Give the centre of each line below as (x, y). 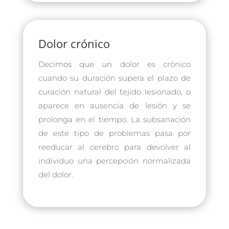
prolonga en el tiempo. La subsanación (114, 119)
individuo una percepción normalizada (114, 161)
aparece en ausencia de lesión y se (114, 105)
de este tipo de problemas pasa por (114, 133)
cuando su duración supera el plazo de (114, 78)
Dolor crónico (74, 43)
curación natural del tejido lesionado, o (114, 91)
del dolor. (55, 174)
